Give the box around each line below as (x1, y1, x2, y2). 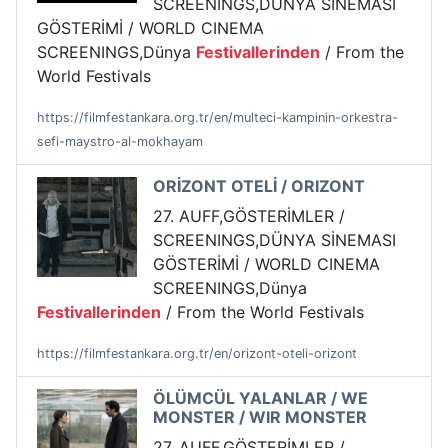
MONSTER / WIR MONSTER (153, 407, 367, 428)
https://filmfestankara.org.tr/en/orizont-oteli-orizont (37, 346, 357, 362)
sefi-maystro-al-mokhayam (37, 134, 203, 150)
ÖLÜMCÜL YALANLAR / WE (153, 388, 368, 409)
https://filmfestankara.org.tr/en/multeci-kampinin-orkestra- (37, 110, 398, 126)
